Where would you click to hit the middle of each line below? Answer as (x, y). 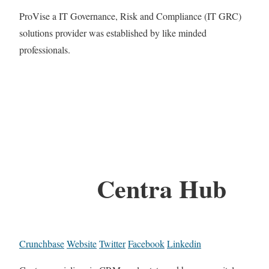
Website (82, 244)
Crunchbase (42, 244)
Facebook (146, 244)
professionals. (45, 49)
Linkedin (184, 244)
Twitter (112, 244)
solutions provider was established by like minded (113, 32)
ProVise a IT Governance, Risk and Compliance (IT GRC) (130, 16)
